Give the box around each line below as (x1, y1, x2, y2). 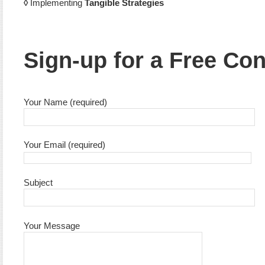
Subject (24, 177, 53, 188)
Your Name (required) (24, 96, 107, 107)
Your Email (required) (24, 140, 105, 150)
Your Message (24, 220, 80, 231)
